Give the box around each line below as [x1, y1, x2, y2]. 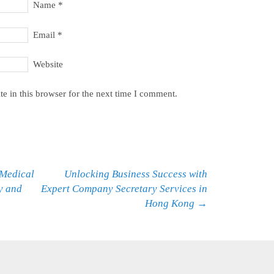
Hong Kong [145, 197, 197, 209]
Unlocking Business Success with [64, 168, 207, 180]
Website [32, 59, 63, 69]
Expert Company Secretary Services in [41, 182, 207, 194]
